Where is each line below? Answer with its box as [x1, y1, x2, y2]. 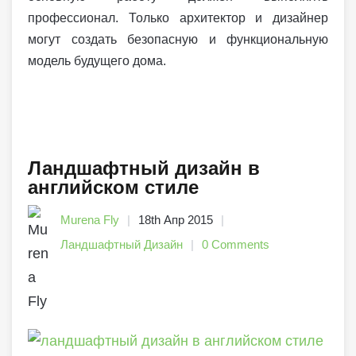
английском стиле [28, 176, 199, 199]
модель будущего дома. [28, 54, 166, 68]
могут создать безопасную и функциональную [28, 33, 328, 47]
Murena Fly [60, 213, 119, 227]
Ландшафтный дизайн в [28, 157, 260, 180]
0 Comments [202, 238, 269, 252]
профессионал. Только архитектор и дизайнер [28, 11, 328, 25]
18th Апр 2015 [138, 213, 213, 227]
